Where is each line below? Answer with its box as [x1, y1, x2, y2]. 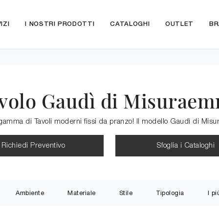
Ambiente [16, 189, 44, 197]
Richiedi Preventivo [1, 142, 66, 149]
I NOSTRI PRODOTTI [25, 22, 95, 27]
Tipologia [156, 189, 184, 197]
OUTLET [165, 22, 194, 27]
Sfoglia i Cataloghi [156, 142, 215, 149]
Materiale [67, 189, 96, 197]
